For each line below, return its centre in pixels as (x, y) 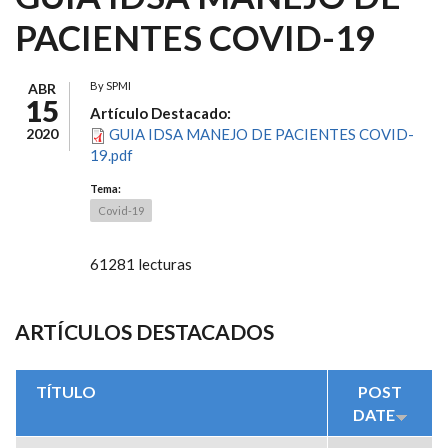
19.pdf (111, 155)
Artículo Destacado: (162, 113)
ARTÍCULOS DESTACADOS (144, 331)
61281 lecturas (141, 264)
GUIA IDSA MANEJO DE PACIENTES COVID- (261, 134)
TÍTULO (66, 391)
